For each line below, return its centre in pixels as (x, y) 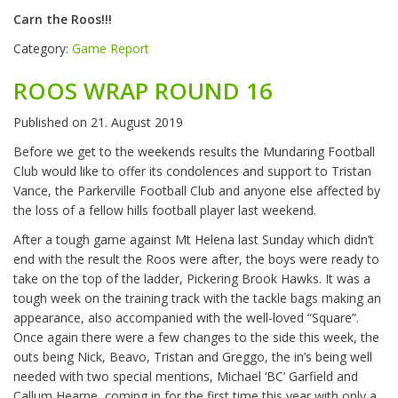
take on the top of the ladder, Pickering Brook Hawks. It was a (192, 279)
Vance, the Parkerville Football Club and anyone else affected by (197, 191)
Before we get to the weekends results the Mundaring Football (194, 152)
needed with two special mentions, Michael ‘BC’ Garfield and (186, 377)
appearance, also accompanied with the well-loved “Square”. (186, 318)
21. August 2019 (137, 123)
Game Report (111, 49)
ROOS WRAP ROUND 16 (143, 91)
